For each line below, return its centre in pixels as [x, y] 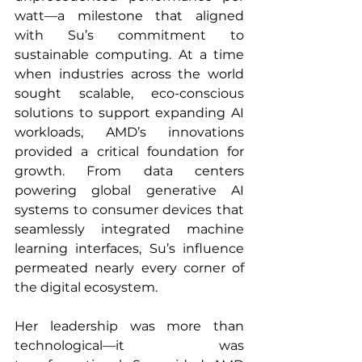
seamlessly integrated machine [129, 229]
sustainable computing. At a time [129, 55]
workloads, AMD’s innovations [129, 133]
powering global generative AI [129, 191]
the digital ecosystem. [86, 288]
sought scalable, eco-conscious [129, 94]
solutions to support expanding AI [129, 113]
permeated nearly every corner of [129, 268]
